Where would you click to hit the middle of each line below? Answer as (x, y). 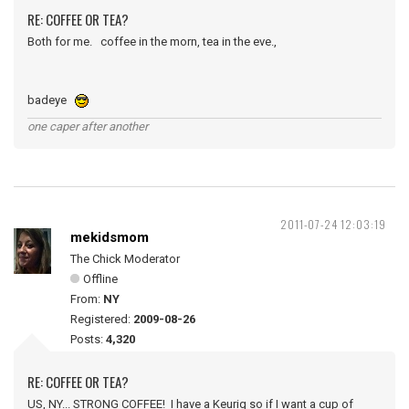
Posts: (88, 339)
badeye (51, 100)
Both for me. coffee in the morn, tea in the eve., (156, 42)
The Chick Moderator (125, 259)
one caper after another (88, 126)
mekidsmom (110, 237)
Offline (100, 279)
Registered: (102, 319)
